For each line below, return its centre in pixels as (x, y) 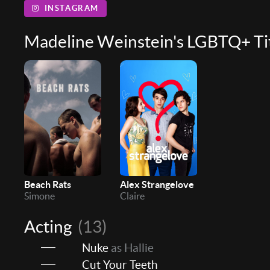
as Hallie (131, 248)
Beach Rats (48, 185)
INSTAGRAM (72, 8)
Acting (49, 227)
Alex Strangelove (157, 185)
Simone (39, 196)
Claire (133, 196)
